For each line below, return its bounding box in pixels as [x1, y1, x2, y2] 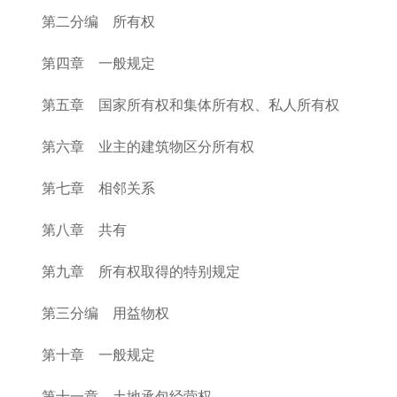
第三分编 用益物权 [42, 306, 169, 321]
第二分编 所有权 [42, 14, 155, 29]
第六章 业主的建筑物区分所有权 [42, 139, 254, 154]
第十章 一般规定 [42, 347, 155, 362]
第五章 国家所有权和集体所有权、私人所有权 [42, 97, 339, 113]
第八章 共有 [42, 222, 127, 237]
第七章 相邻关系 [42, 181, 155, 196]
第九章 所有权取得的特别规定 [42, 264, 240, 279]
